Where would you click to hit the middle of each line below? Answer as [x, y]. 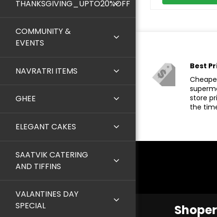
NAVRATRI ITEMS [46, 71]
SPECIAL [31, 206]
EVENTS [30, 43]
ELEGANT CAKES [46, 127]
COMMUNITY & [43, 31]
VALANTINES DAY [47, 194]
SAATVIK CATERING [52, 155]
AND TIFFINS [38, 166]
